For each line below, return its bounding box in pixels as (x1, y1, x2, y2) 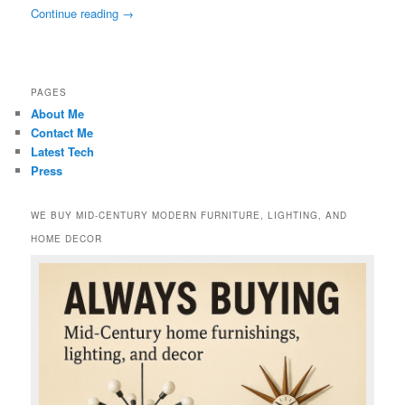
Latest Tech (31, 142, 95, 160)
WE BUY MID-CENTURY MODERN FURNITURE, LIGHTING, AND (31, 208, 348, 221)
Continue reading (31, 5, 123, 23)
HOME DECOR (31, 231, 103, 245)
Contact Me (31, 123, 94, 141)
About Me (31, 104, 85, 122)
